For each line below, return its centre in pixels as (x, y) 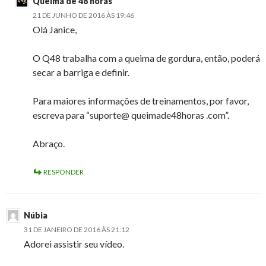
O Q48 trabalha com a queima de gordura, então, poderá (146, 58)
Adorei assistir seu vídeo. (74, 244)
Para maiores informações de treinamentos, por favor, (141, 101)
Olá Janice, (55, 30)
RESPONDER (64, 172)
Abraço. (49, 144)
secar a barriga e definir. (81, 72)
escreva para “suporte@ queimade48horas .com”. (131, 115)
